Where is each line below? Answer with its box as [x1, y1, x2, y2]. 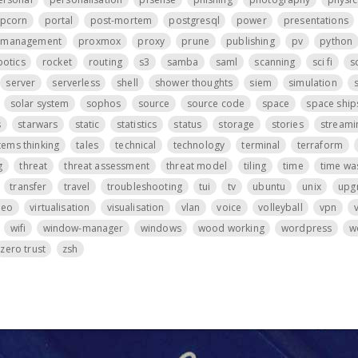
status [173, 117, 202, 131]
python [320, 34, 353, 48]
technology [173, 137, 225, 152]
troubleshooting [106, 179, 182, 193]
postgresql [169, 13, 220, 27]
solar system [10, 96, 70, 110]
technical [115, 137, 157, 152]
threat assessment [64, 158, 149, 173]
